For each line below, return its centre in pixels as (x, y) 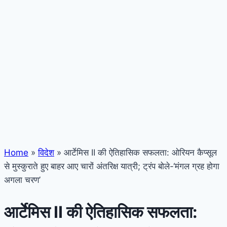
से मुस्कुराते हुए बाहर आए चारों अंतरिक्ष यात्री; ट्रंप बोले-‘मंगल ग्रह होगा (112, 166)
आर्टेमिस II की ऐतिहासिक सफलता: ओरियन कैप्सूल (139, 152)
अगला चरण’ (22, 180)
